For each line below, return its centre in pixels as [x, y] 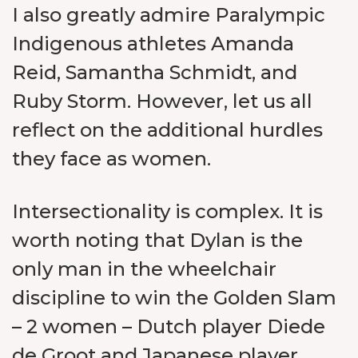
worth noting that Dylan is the [157, 240]
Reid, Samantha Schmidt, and [155, 72]
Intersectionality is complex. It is [167, 211]
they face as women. [111, 159]
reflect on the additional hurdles [167, 130]
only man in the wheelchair [144, 269]
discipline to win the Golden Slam [174, 298]
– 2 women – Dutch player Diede [169, 326]
